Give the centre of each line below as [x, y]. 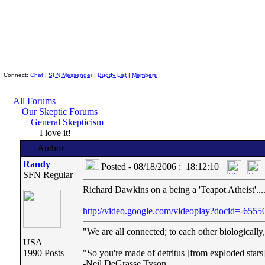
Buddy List [112, 75]
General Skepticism [67, 122]
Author [50, 148]
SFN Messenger [70, 75]
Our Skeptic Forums [60, 112]
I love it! [54, 133]
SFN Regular [48, 175]
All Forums [34, 101]
